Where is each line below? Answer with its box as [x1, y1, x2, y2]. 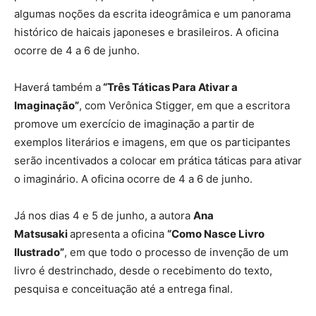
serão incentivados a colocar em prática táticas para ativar [14, 154, 302, 168]
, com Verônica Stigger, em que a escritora [79, 99, 290, 113]
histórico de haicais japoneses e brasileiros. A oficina [14, 25, 279, 39]
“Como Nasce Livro [167, 227, 265, 241]
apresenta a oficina [70, 227, 167, 241]
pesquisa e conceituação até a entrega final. [14, 282, 233, 296]
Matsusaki [14, 227, 70, 241]
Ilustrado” [14, 245, 64, 260]
